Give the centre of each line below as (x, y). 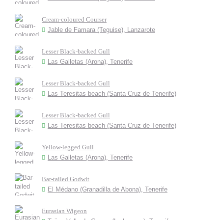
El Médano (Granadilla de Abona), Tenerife (108, 189)
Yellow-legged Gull (68, 147)
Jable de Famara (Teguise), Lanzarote (101, 30)
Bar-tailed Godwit (66, 179)
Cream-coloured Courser (74, 19)
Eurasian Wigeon (64, 211)
